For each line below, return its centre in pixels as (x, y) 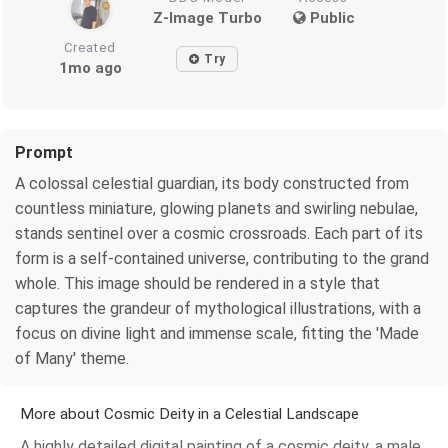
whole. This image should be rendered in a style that (197, 284)
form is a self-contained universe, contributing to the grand (222, 259)
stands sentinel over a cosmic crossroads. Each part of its (219, 234)
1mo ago (90, 68)
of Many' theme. (72, 359)
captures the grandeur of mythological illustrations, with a (218, 309)
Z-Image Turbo (207, 18)
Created (90, 48)
